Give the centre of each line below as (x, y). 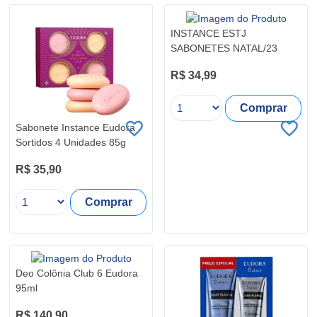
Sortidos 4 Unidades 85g (71, 143)
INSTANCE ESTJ (208, 33)
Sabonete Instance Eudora (75, 128)
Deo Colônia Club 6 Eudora (77, 273)
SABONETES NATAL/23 (224, 48)
